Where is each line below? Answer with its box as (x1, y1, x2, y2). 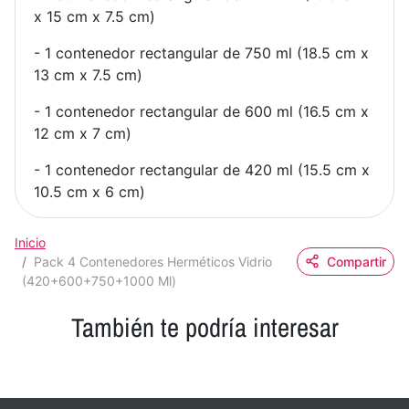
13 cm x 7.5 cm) (34, 65, 142, 84)
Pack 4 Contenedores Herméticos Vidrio (34, 253, 272, 269)
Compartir (327, 253, 386, 269)
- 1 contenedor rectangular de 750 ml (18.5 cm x (34, 43, 369, 62)
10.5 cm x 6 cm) (34, 182, 145, 201)
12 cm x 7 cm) (34, 123, 131, 142)
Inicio (15, 234, 46, 250)
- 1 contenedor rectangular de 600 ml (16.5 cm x (34, 101, 369, 121)
